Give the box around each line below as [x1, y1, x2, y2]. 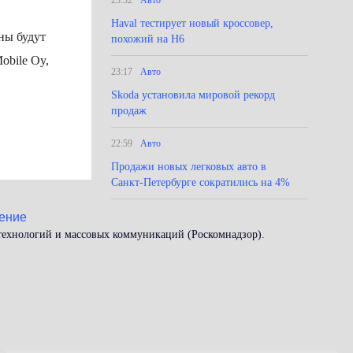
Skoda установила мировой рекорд [111, 89, 275, 101]
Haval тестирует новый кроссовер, [111, 17, 273, 29]
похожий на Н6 [111, 33, 184, 45]
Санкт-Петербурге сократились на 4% [111, 176, 290, 188]
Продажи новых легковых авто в [111, 161, 266, 173]
